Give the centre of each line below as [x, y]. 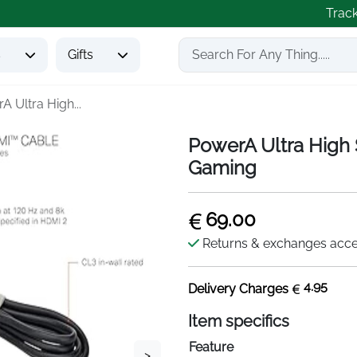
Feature [211, 347]
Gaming [222, 168]
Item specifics [239, 321]
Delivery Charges [240, 289]
